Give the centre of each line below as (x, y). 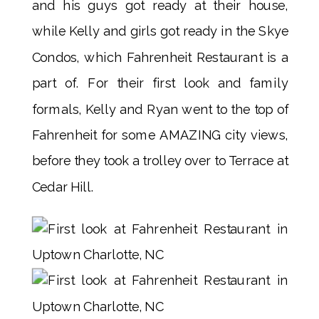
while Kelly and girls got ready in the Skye (160, 31)
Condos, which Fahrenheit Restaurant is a (160, 57)
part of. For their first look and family (160, 83)
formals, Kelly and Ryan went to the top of (160, 109)
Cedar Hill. (63, 187)
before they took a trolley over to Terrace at (160, 161)
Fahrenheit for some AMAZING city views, (160, 135)
